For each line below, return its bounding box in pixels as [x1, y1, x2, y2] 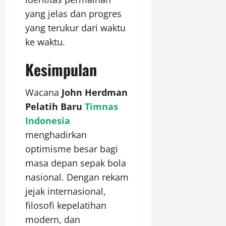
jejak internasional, [25, 185, 106, 198]
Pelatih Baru [25, 100, 85, 113]
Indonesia [25, 115, 70, 127]
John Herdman [62, 86, 128, 99]
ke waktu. [25, 36, 65, 48]
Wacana [25, 86, 62, 99]
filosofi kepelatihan [25, 199, 106, 212]
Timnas [85, 100, 118, 113]
